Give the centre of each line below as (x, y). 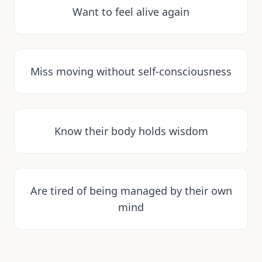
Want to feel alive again (131, 12)
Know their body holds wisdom (131, 131)
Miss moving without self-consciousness (131, 72)
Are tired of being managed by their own (131, 191)
